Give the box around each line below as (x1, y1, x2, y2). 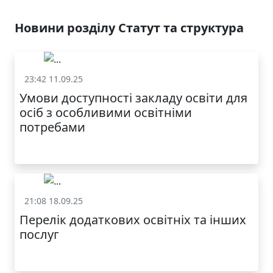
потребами (19, 118, 85, 135)
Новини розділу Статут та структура (15, 19, 244, 36)
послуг (19, 226, 59, 243)
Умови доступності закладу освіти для (19, 89, 247, 106)
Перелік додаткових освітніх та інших (19, 211, 246, 229)
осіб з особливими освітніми (19, 104, 192, 121)
